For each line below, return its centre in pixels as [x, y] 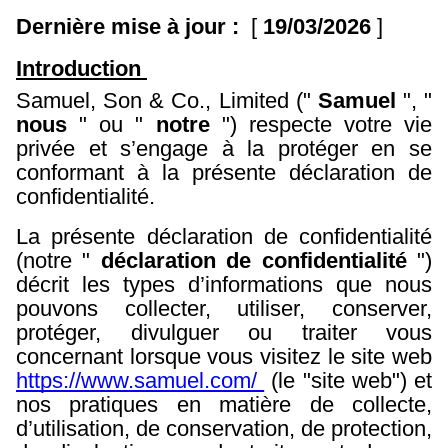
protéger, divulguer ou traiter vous [224, 332]
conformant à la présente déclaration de [224, 172]
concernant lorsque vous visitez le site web [224, 356]
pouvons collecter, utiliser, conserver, [224, 308]
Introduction [81, 68]
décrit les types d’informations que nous [224, 284]
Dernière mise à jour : [130, 26]
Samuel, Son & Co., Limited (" [167, 100]
